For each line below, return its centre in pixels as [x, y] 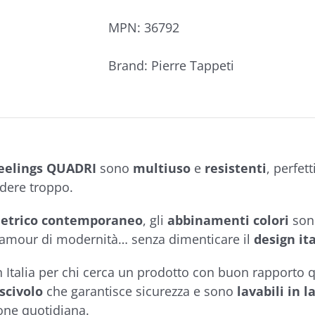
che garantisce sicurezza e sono [138, 291]
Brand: [130, 65]
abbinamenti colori [230, 220]
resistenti [235, 168]
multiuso [161, 168]
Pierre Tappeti [193, 65]
